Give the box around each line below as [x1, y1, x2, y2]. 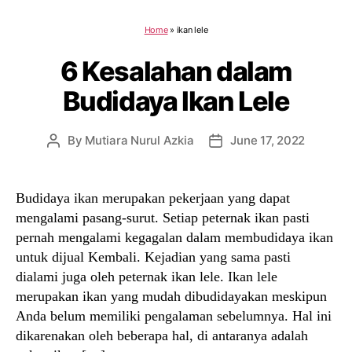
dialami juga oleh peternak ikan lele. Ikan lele [16, 269, 277, 284]
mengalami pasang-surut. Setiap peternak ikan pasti [16, 210, 310, 225]
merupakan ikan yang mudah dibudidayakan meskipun [16, 288, 327, 304]
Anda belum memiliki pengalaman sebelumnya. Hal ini [16, 308, 332, 324]
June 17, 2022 [230, 133, 306, 148]
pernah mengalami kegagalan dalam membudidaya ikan [16, 229, 333, 245]
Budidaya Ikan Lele [62, 85, 290, 117]
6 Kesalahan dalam [60, 55, 291, 87]
